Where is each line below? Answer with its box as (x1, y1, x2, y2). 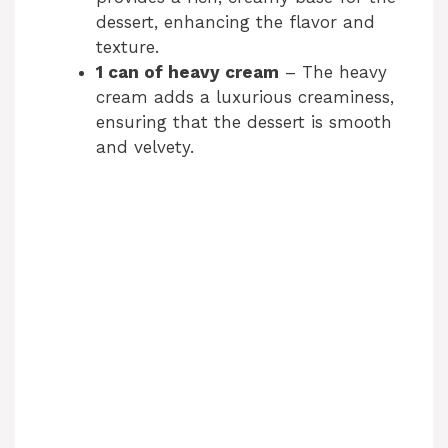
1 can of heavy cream (96, 61, 279, 82)
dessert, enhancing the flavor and (96, 11, 375, 32)
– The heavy (279, 61, 387, 82)
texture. (96, 36, 159, 57)
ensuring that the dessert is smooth (96, 111, 392, 132)
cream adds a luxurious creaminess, (96, 86, 394, 107)
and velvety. (96, 136, 194, 157)
